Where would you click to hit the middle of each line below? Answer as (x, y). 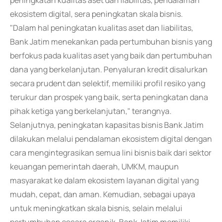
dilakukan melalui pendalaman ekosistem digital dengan (111, 139)
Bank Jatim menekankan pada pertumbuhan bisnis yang (111, 42)
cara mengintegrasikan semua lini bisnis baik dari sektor (111, 153)
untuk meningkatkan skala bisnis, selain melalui (96, 208)
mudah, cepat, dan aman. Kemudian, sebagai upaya (103, 194)
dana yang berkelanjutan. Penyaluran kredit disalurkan (109, 69)
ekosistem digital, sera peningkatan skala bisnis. (96, 14)
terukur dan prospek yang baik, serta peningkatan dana (109, 97)
